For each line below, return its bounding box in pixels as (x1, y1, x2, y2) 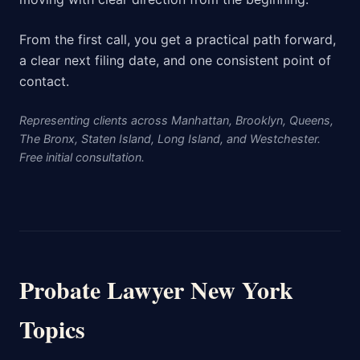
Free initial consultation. (19, 150, 145, 165)
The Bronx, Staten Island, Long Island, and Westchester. (19, 132, 321, 146)
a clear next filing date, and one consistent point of (19, 52, 331, 69)
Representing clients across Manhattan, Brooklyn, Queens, (19, 113, 333, 128)
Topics (19, 311, 85, 347)
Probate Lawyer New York (19, 272, 293, 308)
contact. (19, 73, 69, 90)
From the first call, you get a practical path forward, (19, 31, 336, 48)
